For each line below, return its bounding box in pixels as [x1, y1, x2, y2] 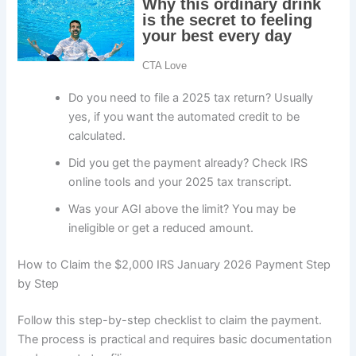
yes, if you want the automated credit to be [68, 109, 300, 124]
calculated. [68, 128, 126, 143]
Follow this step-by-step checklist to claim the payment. [17, 312, 323, 327]
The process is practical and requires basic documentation [17, 331, 333, 346]
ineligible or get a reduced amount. [68, 220, 254, 235]
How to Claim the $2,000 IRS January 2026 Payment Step [17, 257, 331, 272]
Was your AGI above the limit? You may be [68, 201, 296, 216]
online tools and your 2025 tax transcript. [68, 174, 292, 189]
